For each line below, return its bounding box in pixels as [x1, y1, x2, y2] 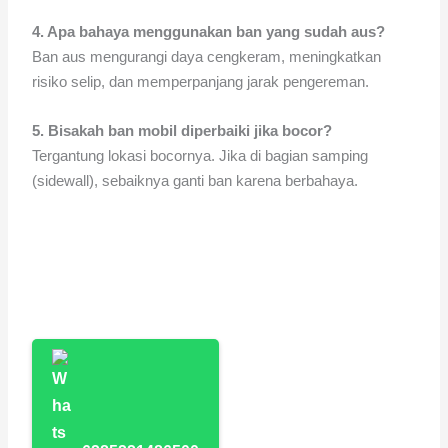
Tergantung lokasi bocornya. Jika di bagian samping [32, 146, 369, 164]
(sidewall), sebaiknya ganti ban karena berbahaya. [32, 171, 359, 189]
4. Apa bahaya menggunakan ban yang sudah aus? [32, 22, 386, 40]
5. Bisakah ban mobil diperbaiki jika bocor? [32, 121, 333, 139]
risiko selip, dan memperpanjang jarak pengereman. [32, 72, 370, 90]
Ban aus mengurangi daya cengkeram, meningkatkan [32, 47, 382, 65]
